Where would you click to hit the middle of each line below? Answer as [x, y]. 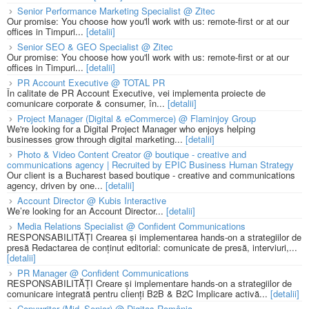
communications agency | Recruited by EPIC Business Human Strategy [150, 165]
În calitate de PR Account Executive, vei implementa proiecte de [136, 93]
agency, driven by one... [56, 186]
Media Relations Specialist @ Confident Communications [131, 226]
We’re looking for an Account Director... [87, 211]
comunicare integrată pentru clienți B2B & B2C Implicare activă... [139, 293]
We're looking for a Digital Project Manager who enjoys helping [131, 129]
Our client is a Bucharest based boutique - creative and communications [151, 175]
